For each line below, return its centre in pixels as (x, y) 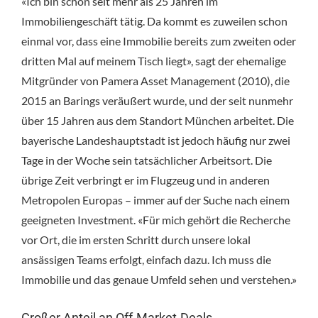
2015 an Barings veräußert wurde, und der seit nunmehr (157, 100)
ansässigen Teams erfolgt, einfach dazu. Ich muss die (146, 259)
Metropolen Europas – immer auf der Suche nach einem (155, 199)
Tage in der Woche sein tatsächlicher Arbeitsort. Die (147, 160)
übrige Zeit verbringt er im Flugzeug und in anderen (146, 180)
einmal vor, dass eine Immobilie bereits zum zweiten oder (159, 40)
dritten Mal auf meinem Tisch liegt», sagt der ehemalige (154, 60)
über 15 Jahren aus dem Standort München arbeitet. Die (158, 120)
